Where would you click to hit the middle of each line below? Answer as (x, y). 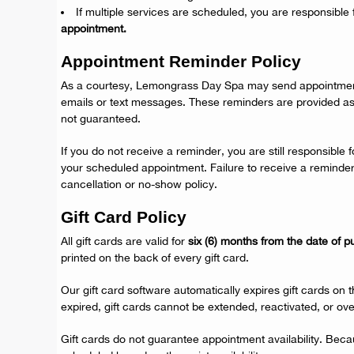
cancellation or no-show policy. (139, 184)
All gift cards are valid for (124, 241)
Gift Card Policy (124, 217)
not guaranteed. (101, 119)
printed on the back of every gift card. (155, 258)
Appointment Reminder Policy (181, 61)
